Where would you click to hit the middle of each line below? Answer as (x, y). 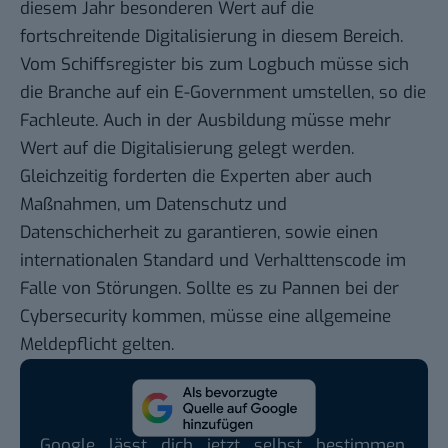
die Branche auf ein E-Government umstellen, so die (223, 93)
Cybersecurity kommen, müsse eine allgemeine (205, 317)
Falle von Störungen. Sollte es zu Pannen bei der (209, 289)
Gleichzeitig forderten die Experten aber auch (196, 177)
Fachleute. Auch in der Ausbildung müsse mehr (205, 121)
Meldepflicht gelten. (97, 345)
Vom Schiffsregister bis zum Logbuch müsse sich (214, 65)
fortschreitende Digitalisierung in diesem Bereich (210, 37)
